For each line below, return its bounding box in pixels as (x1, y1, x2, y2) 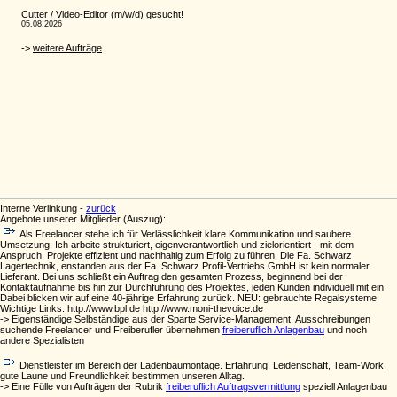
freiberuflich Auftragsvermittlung (166, 381, 300, 392)
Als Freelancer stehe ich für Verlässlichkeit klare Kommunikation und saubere (19, 229, 351, 239)
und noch (324, 324, 367, 335)
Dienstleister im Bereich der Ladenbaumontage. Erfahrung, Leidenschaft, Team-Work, (19, 360, 386, 370)
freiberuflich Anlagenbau (222, 324, 324, 335)
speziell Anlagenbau (300, 381, 387, 392)
